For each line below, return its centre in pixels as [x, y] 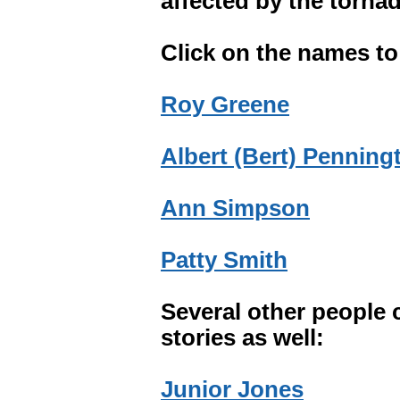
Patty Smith [224, 260]
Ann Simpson [235, 208]
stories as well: [242, 337]
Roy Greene [225, 104]
